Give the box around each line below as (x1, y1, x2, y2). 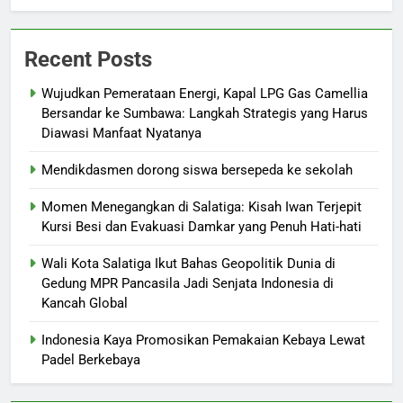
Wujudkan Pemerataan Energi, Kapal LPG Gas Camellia (41, 85, 368, 102)
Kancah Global (41, 294, 128, 311)
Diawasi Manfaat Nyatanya (41, 124, 201, 141)
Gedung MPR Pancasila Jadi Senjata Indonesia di (41, 274, 334, 291)
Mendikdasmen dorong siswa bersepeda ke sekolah (41, 161, 353, 178)
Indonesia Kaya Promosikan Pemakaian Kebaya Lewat (41, 331, 365, 348)
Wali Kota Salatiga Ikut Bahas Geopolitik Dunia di (41, 255, 336, 272)
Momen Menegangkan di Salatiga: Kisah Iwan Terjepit (41, 198, 362, 215)
